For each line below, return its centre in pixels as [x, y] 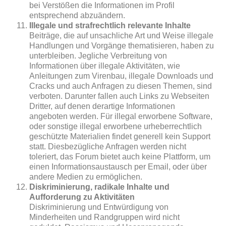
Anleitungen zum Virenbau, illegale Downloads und [122, 76]
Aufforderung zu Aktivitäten [82, 197]
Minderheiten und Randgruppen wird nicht [105, 217]
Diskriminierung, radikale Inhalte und [100, 187]
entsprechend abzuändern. [77, 15]
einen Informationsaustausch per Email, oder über [118, 167]
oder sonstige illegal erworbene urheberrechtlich [116, 126]
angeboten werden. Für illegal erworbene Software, [121, 116]
